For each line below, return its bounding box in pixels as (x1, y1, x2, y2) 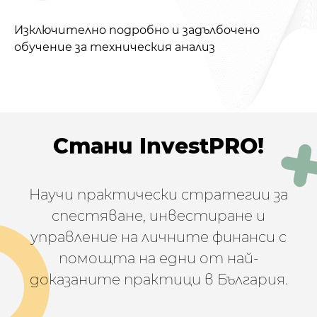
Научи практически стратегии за (29, 186, 288, 204)
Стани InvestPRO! (53, 132, 264, 159)
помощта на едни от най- (58, 250, 259, 267)
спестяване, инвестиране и (52, 207, 265, 225)
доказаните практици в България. (29, 271, 288, 289)
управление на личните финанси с (30, 229, 287, 246)
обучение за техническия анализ (14, 40, 215, 54)
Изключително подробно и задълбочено (14, 23, 260, 37)
